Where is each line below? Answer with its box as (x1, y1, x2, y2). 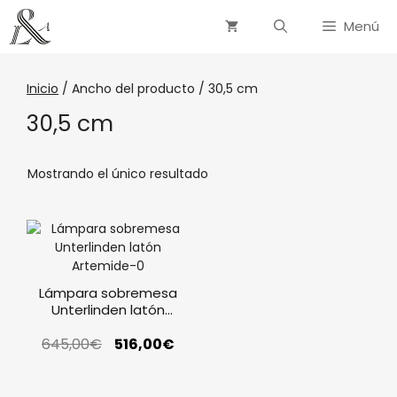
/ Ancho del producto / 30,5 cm (58, 80, 258, 97)
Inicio (27, 80, 58, 97)
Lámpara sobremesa (39, 284, 177, 302)
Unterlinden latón (51, 300, 165, 319)
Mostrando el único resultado (27, 165, 208, 183)
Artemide (77, 317, 139, 336)
